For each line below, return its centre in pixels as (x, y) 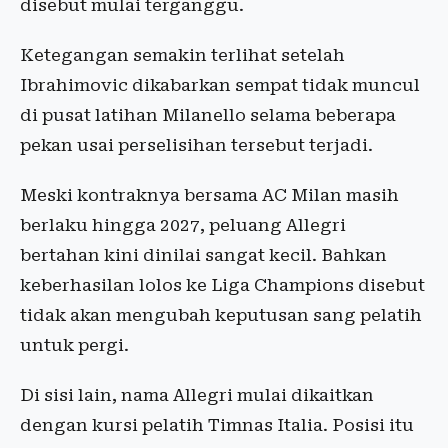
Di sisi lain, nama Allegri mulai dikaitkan (197, 395)
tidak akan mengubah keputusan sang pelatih (221, 315)
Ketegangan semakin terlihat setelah (182, 55)
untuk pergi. (74, 345)
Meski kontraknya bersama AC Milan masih (209, 195)
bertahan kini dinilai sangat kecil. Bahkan (203, 255)
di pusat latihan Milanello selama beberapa (208, 115)
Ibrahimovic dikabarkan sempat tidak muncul (220, 85)
